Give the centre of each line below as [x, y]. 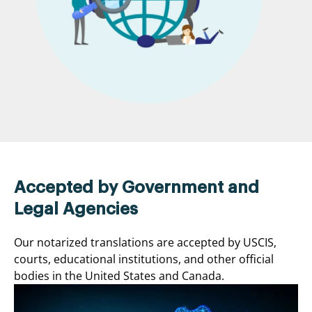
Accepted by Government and [136, 188]
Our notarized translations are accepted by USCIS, [145, 243]
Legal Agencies [76, 209]
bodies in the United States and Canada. [119, 276]
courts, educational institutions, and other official [144, 259]
